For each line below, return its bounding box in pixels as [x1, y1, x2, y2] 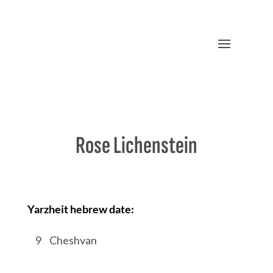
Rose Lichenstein [75, 131, 197, 160]
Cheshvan [49, 233, 97, 247]
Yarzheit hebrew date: [27, 202, 134, 216]
